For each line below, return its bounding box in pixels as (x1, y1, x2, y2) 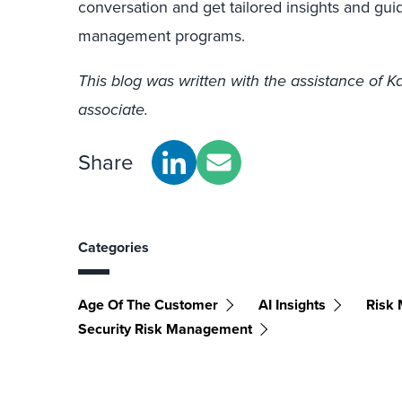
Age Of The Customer (78, 294, 218, 315)
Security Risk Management (78, 319, 252, 339)
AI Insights (258, 294, 326, 315)
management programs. (78, 24, 245, 48)
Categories (78, 237, 149, 258)
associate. (78, 98, 148, 121)
